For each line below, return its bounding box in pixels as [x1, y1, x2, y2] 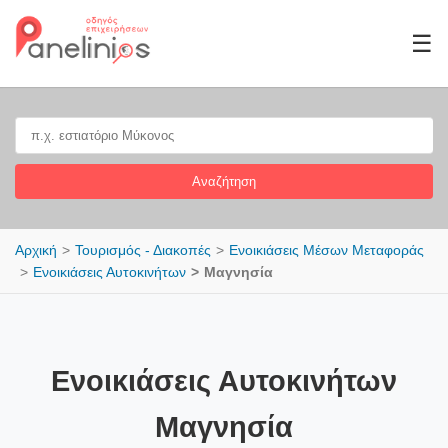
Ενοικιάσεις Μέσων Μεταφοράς [229, 242, 424, 258]
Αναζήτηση [192, 174, 256, 189]
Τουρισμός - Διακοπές [75, 242, 211, 258]
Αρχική [15, 242, 57, 258]
